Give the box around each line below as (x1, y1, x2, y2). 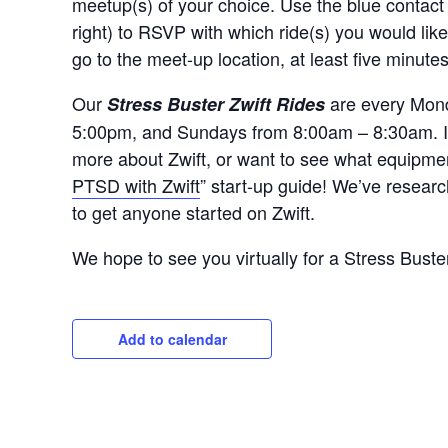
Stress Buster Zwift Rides (107, 90, 325, 117)
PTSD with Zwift (72, 171, 200, 198)
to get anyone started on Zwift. (72, 198, 315, 225)
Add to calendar (117, 328, 227, 349)
